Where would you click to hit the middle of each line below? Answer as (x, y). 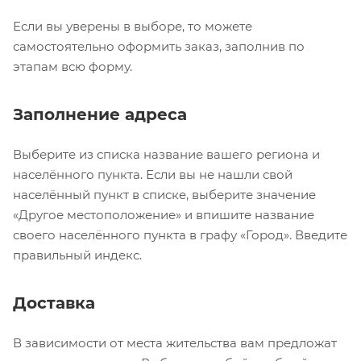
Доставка (54, 303)
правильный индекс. (77, 255)
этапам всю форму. (73, 66)
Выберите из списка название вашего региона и (166, 154)
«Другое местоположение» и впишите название (164, 214)
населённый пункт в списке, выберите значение (164, 194)
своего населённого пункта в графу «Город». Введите (180, 234)
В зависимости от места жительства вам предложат (175, 342)
